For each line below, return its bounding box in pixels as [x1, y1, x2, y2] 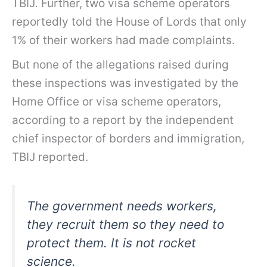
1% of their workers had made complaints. [12, 33, 238, 48]
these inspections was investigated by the [12, 76, 238, 90]
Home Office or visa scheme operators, [12, 94, 221, 108]
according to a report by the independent [12, 113, 234, 127]
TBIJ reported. [12, 150, 88, 164]
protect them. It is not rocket [27, 235, 196, 251]
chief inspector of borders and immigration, [12, 131, 244, 145]
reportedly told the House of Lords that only [12, 15, 247, 29]
